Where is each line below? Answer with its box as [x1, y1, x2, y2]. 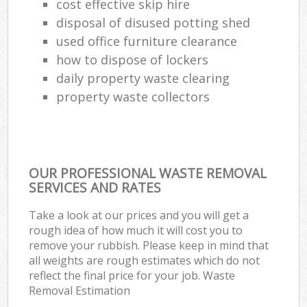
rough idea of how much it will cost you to [29, 222, 243, 238]
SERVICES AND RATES [29, 177, 162, 197]
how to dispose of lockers [56, 51, 209, 68]
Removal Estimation [29, 282, 131, 298]
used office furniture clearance [56, 32, 238, 49]
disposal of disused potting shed [56, 14, 251, 31]
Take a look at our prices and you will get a [29, 207, 249, 223]
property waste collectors [56, 88, 210, 105]
